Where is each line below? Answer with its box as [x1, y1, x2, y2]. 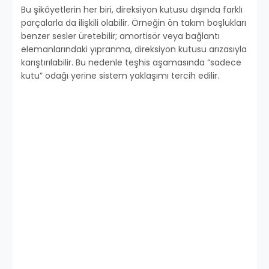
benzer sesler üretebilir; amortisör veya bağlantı [21, 30, 220, 43]
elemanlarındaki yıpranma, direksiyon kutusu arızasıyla [21, 43, 247, 56]
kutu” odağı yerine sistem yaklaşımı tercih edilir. [21, 70, 219, 82]
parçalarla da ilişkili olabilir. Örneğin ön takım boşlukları [21, 17, 246, 29]
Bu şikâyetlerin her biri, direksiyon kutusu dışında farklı [21, 4, 243, 16]
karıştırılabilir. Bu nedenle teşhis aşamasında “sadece [21, 56, 241, 69]
